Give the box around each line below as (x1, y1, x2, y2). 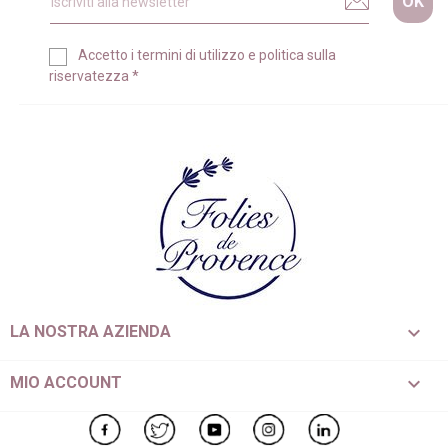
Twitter (175, 413, 225, 433)
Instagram (285, 413, 356, 433)
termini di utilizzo (137, 47, 245, 64)
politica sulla (259, 47, 336, 64)
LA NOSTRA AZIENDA (10, 321, 171, 341)
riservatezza (49, 67, 129, 84)
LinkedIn (340, 413, 401, 433)
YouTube (230, 413, 290, 433)
